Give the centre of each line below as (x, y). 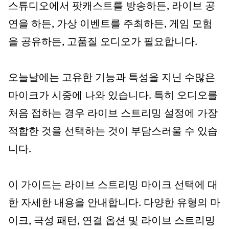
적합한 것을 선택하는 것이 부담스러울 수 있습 (113, 132)
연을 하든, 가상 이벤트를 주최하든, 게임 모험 (110, 25)
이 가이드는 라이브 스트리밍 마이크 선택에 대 (113, 186)
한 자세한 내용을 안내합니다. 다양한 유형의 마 (114, 203)
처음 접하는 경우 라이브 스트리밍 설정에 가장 (113, 114)
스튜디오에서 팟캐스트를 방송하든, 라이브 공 (112, 7)
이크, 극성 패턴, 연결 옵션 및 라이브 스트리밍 (112, 221)
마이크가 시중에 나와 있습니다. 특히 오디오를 (113, 96)
